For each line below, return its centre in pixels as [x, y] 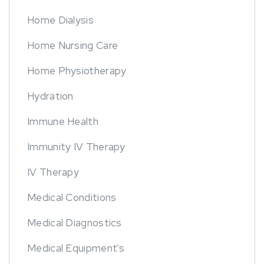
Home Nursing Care [73, 46]
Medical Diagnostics [75, 223]
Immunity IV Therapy [76, 147]
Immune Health [63, 122]
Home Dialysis [60, 20]
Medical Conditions [72, 198]
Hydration [50, 96]
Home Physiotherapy [77, 71]
